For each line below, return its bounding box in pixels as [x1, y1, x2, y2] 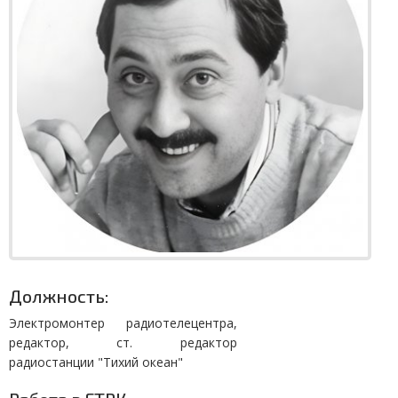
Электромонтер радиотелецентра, [9, 314, 237, 331]
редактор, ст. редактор [9, 333, 237, 351]
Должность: [9, 284, 108, 306]
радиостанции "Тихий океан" [9, 353, 183, 370]
